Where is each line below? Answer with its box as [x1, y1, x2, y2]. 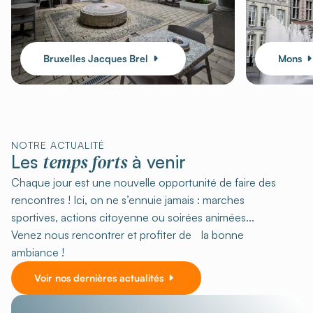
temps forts [43, 150, 127, 174]
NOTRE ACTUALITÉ [11, 138, 105, 151]
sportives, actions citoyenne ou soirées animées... [11, 210, 264, 224]
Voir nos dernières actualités [34, 271, 163, 284]
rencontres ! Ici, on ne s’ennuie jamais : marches [11, 192, 245, 207]
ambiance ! [11, 245, 64, 259]
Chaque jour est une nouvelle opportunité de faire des [11, 175, 276, 189]
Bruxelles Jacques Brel [43, 52, 148, 64]
